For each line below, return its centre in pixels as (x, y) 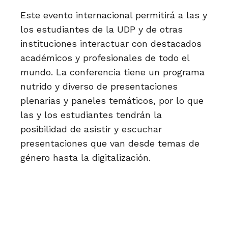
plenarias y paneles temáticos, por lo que (112, 101)
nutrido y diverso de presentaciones (99, 86)
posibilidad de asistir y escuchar (91, 129)
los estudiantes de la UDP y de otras (102, 29)
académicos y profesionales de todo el (105, 58)
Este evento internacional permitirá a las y (114, 15)
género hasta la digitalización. (85, 158)
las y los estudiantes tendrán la (91, 115)
